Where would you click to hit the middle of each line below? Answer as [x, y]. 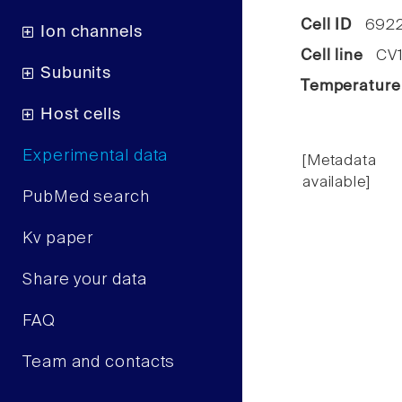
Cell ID [326, 26]
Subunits [76, 74]
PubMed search [86, 198]
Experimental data [96, 157]
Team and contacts [99, 363]
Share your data [85, 280]
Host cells [80, 115]
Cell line [332, 57]
